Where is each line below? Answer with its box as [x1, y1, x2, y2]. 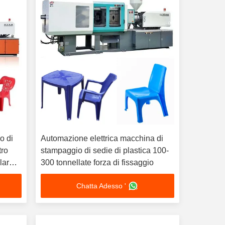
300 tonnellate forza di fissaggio [40, 158, 154, 167]
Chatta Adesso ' [76, 182, 127, 190]
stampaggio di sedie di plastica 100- [40, 146, 169, 155]
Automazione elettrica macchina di [40, 134, 163, 143]
